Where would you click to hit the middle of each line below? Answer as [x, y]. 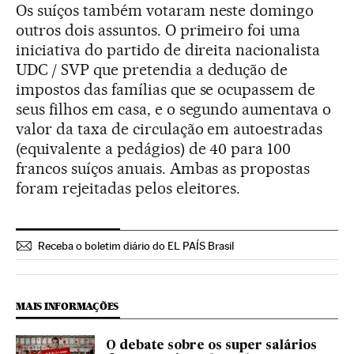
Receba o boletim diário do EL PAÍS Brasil [136, 245]
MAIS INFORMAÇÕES [68, 306]
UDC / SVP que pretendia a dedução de [152, 69]
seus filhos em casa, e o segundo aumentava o [174, 109]
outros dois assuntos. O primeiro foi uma [158, 30]
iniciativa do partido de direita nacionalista [168, 49]
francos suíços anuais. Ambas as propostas [163, 168]
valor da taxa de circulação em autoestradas [169, 128]
